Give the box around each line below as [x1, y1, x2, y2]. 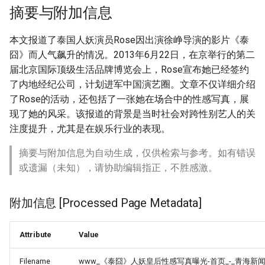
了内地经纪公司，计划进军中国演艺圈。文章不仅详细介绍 [9, 79, 256, 90]
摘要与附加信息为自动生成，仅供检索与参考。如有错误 [19, 147, 256, 159]
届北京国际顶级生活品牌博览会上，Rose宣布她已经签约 [9, 64, 249, 75]
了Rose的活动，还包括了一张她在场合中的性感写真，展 [9, 93, 249, 105]
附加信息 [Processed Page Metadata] [9, 196, 202, 210]
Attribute [20, 230, 51, 239]
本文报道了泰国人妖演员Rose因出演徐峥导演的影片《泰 [9, 34, 249, 46]
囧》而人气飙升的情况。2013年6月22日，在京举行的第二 [9, 49, 255, 60]
